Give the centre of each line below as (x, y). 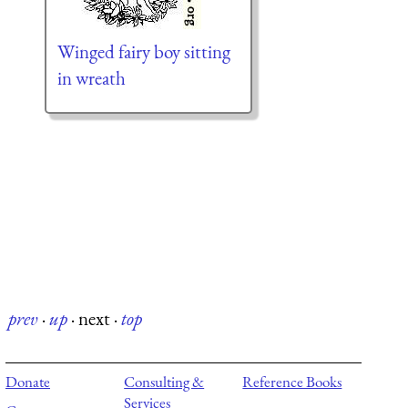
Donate (28, 382)
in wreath (91, 78)
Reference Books (292, 382)
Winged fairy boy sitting (143, 52)
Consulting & (164, 382)
